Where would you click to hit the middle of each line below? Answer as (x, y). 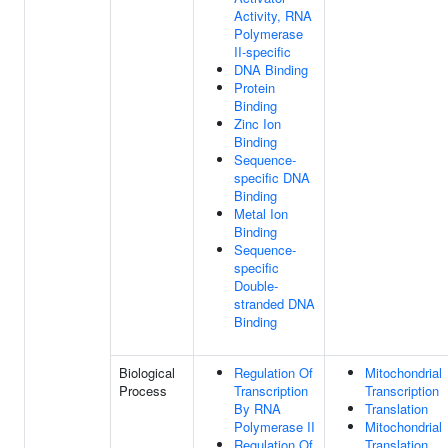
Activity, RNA (273, 15)
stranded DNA (274, 303)
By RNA (257, 408)
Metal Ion (261, 213)
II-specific (262, 51)
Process (143, 390)
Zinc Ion (257, 123)
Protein (254, 87)
